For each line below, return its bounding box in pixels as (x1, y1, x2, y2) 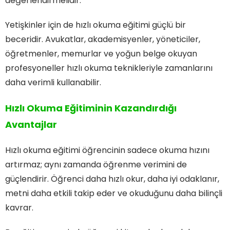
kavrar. (5, 201, 33, 214)
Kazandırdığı (112, 101, 177, 114)
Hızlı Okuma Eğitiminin (5, 101, 112, 114)
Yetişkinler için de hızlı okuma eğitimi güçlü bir (5, 18, 186, 31)
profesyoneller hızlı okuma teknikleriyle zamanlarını (5, 62, 213, 74)
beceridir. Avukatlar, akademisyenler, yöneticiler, (5, 33, 200, 45)
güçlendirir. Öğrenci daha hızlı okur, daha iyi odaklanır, (5, 172, 219, 185)
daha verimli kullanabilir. (5, 76, 101, 88)
